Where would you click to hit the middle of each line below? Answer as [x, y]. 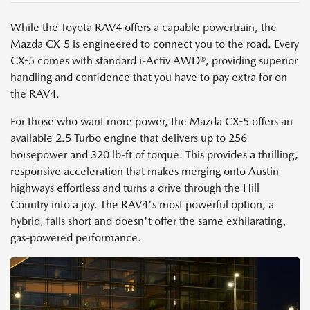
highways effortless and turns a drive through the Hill [135, 188]
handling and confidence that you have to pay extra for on [149, 77]
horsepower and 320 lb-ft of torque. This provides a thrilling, [154, 154]
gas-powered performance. [76, 237]
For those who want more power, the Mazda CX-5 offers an [152, 121]
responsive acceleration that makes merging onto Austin [145, 171]
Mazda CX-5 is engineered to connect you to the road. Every [155, 44]
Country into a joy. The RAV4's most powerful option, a [142, 204]
